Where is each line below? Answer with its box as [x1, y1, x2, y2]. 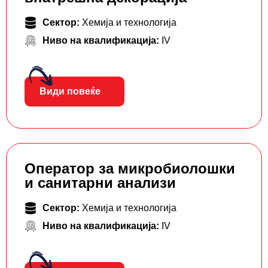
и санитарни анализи [25, 175, 176, 191]
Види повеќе [39, 86, 100, 97]
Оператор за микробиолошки [25, 160, 235, 177]
